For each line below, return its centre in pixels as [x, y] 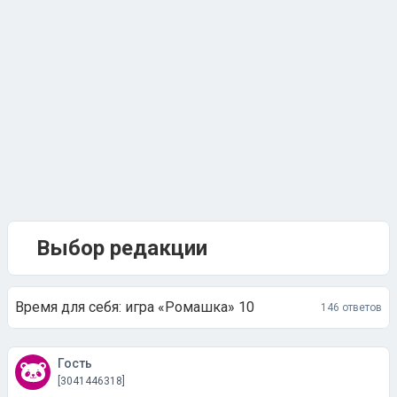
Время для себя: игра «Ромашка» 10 [135, 307]
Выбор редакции [122, 248]
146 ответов [351, 307]
